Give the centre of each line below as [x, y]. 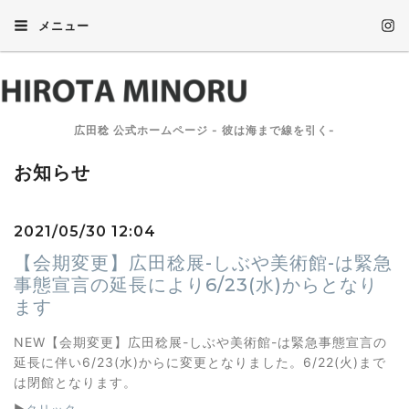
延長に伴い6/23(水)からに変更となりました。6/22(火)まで [200, 362]
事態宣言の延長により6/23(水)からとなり [196, 285]
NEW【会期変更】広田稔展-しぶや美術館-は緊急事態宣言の [200, 342]
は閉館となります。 [75, 382]
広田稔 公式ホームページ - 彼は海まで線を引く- [204, 130]
